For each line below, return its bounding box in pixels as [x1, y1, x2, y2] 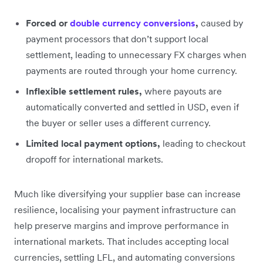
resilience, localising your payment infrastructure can [14, 204, 236, 216]
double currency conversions [70, 17, 195, 29]
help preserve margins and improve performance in [14, 220, 229, 232]
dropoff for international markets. [26, 153, 166, 166]
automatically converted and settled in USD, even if [26, 101, 239, 113]
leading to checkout [163, 137, 245, 150]
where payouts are [142, 85, 222, 97]
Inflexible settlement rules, [26, 85, 142, 97]
